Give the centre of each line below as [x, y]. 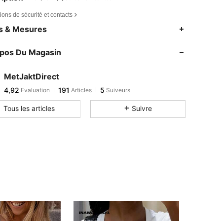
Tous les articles [29, 108]
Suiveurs [117, 90]
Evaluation [35, 90]
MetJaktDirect [32, 76]
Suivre [142, 108]
